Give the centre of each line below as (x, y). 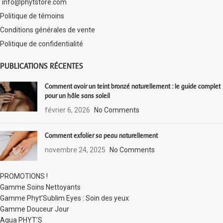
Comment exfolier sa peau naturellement (101, 135)
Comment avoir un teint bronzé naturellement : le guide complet (133, 86)
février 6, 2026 (67, 110)
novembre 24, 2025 (75, 150)
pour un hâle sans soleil (77, 96)
